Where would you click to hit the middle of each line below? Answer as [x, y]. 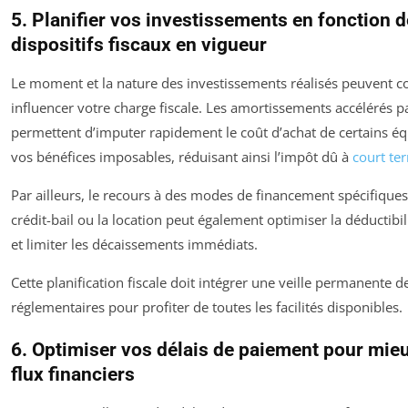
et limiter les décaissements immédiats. [134, 244]
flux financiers [73, 374]
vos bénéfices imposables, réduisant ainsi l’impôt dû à [182, 156]
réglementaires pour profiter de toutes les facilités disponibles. [207, 306]
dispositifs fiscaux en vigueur [139, 44]
